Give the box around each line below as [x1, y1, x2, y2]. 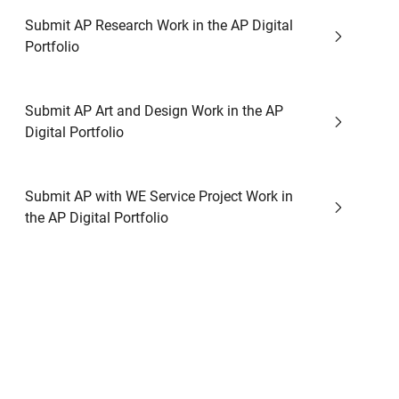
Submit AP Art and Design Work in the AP [25, 102, 283, 119]
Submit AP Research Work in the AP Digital [25, 17, 293, 34]
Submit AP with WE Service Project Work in [25, 188, 293, 205]
